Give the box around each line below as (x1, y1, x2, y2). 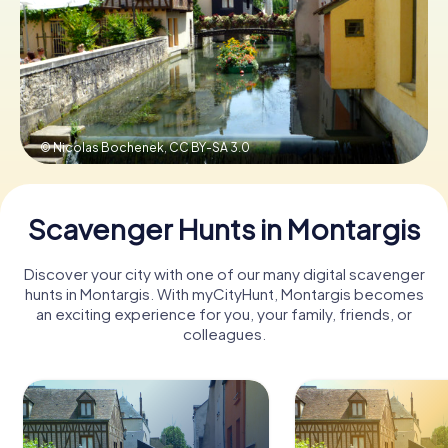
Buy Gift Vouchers (160, 123, 288, 143)
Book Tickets (177, 51, 271, 71)
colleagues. (182, 323, 266, 343)
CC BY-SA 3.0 (169, 139, 250, 155)
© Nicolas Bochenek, (40, 139, 169, 155)
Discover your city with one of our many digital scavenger (23, 263, 425, 283)
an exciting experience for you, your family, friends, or (36, 303, 412, 323)
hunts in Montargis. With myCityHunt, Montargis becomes (24, 283, 424, 303)
